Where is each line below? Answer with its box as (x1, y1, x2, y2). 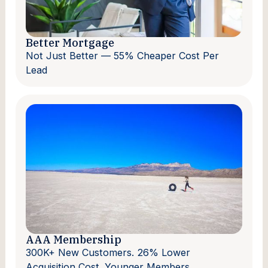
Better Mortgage (26, 35, 115, 50)
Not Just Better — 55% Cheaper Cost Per (26, 49, 220, 62)
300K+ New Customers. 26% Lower (26, 246, 191, 258)
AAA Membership (26, 232, 122, 246)
